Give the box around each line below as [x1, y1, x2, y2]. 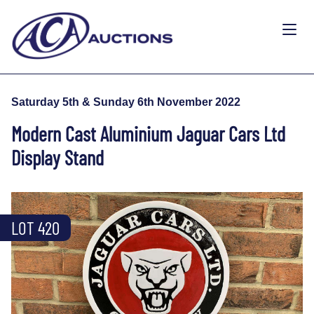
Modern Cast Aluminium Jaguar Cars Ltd [11, 121, 285, 146]
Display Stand [11, 144, 104, 170]
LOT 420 [11, 217, 60, 238]
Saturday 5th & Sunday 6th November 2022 [11, 95, 240, 108]
